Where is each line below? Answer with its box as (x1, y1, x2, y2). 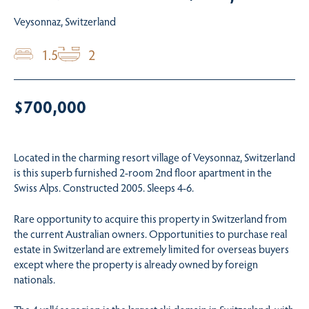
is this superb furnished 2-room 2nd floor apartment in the (14, 165, 272, 180)
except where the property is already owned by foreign (14, 256, 258, 271)
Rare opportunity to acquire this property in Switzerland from (14, 210, 287, 226)
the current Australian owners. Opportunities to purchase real (14, 226, 287, 241)
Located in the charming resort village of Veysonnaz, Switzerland (14, 150, 295, 165)
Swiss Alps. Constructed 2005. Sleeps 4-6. (14, 180, 194, 195)
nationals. (14, 271, 55, 286)
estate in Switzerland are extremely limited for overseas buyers (14, 241, 289, 256)
